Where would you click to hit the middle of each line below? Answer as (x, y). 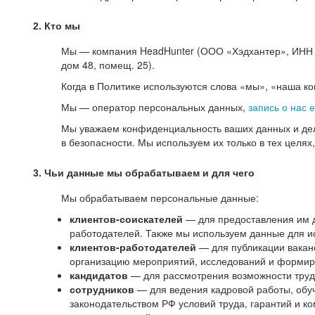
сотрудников (103, 289)
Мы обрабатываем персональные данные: (160, 198)
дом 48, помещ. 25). (108, 65)
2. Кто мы (57, 26)
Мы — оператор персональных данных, (155, 107)
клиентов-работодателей (133, 247)
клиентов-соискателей (126, 219)
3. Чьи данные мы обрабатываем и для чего (144, 173)
